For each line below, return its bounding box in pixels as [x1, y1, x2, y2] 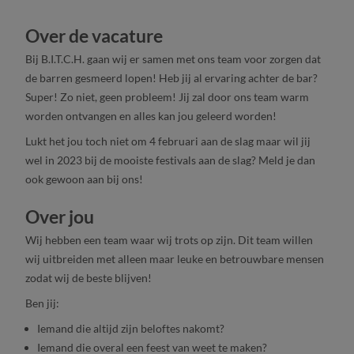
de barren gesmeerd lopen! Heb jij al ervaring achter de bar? [25, 70, 318, 85]
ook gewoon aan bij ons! [25, 171, 145, 186]
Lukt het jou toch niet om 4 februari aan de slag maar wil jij [25, 134, 311, 148]
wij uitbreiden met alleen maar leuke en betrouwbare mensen [25, 252, 324, 266]
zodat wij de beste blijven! [25, 271, 152, 285]
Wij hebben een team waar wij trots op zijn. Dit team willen [25, 233, 313, 247]
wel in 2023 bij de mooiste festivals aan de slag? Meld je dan [25, 153, 315, 167]
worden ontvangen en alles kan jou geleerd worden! [25, 108, 277, 122]
